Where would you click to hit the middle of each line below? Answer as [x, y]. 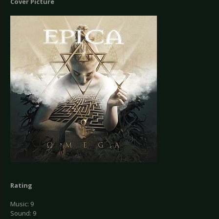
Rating [21, 186]
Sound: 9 [23, 213]
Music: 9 [22, 204]
